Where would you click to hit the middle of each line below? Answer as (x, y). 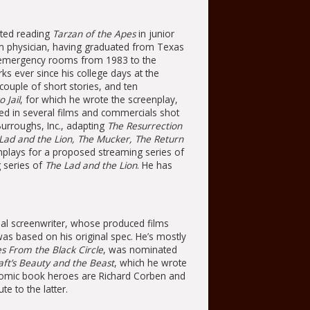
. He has (154, 165)
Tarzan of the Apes (94, 34)
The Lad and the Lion (91, 165)
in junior (155, 34)
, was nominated (140, 250)
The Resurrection (144, 126)
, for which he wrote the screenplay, (99, 100)
